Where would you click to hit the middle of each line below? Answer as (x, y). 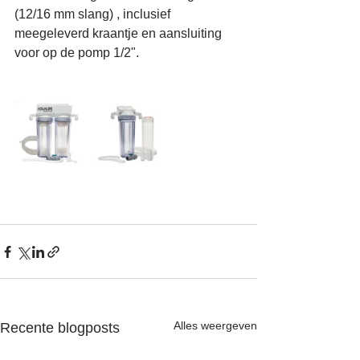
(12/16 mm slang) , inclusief (94, 14)
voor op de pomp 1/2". (77, 53)
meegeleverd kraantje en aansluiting (120, 33)
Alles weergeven (215, 325)
